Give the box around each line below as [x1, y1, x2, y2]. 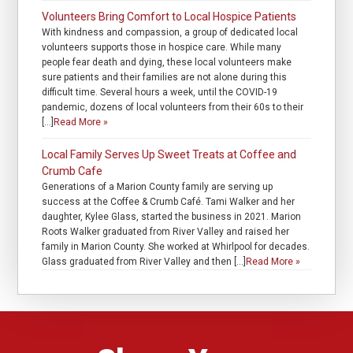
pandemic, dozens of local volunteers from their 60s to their [42, 102, 304, 113]
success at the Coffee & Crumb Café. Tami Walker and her [42, 196, 295, 208]
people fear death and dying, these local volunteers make [42, 57, 292, 69]
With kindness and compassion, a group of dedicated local [42, 27, 299, 39]
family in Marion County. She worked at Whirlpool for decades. [42, 241, 310, 253]
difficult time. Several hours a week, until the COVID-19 [42, 87, 278, 98]
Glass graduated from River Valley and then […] [42, 256, 247, 268]
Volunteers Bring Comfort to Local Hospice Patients [42, 10, 297, 24]
